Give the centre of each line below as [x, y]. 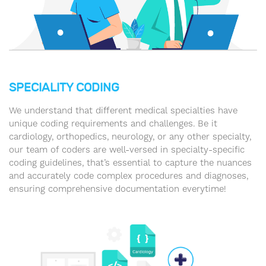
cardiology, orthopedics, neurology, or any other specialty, [130, 136]
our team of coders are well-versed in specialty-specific [127, 149]
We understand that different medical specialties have [123, 110]
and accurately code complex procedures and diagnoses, [129, 175]
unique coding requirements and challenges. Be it [113, 123]
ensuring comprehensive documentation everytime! [118, 189]
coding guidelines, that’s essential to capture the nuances [130, 162]
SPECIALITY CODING [64, 87]
